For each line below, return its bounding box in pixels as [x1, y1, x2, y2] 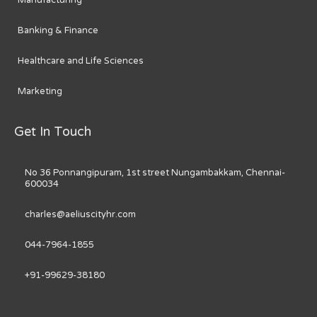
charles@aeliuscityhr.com [25, 208, 136, 220]
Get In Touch [14, 124, 91, 140]
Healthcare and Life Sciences [18, 55, 144, 67]
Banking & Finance [18, 25, 98, 37]
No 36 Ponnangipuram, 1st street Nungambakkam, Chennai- [25, 166, 285, 178]
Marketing [18, 86, 62, 98]
